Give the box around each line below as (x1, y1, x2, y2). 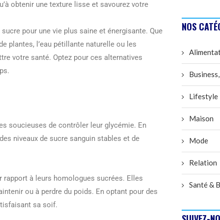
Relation (189, 158, 217, 167)
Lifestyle (189, 92, 218, 101)
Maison (189, 114, 214, 123)
